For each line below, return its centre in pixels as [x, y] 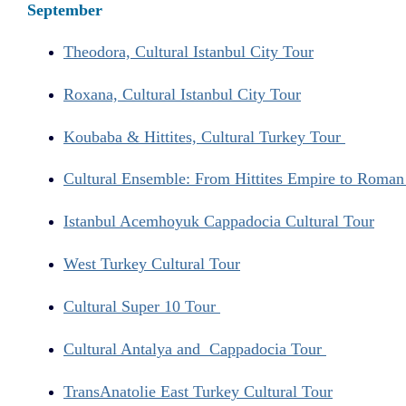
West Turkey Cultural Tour [152, 264]
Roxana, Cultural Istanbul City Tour [182, 94]
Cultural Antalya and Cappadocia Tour [195, 349]
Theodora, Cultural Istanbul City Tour [188, 51]
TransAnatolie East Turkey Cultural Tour [198, 391]
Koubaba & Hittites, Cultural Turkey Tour [204, 136]
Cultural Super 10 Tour [142, 307]
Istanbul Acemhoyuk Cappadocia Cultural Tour [219, 222]
